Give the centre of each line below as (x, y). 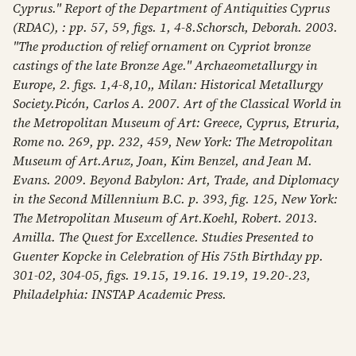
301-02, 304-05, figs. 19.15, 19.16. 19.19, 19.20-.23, (162, 275)
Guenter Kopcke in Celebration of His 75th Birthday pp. (168, 256)
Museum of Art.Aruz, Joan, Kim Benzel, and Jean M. (163, 161)
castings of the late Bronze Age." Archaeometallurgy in (165, 65)
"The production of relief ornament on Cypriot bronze (162, 46)
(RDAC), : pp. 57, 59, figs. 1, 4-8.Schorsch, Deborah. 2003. (175, 27)
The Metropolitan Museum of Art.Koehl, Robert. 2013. (165, 218)
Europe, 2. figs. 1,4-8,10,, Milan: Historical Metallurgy (168, 84)
